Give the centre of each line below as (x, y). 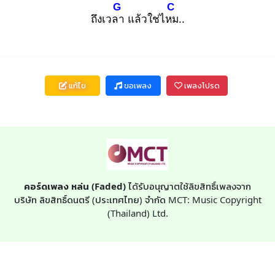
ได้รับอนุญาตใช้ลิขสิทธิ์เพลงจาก (188, 186)
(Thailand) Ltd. (137, 213)
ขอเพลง (137, 85)
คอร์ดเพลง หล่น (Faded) (75, 186)
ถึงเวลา (107, 19)
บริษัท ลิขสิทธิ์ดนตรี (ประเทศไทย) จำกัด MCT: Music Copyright (137, 199)
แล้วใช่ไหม (151, 19)
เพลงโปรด (201, 85)
